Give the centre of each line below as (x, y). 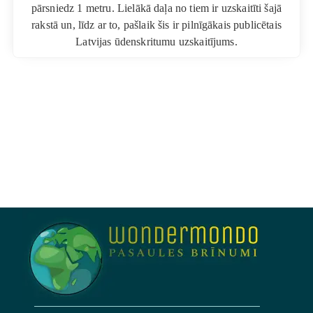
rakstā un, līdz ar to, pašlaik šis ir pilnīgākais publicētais (156, 24)
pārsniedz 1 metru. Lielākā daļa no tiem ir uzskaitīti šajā (156, 8)
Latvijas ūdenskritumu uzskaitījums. (156, 41)
